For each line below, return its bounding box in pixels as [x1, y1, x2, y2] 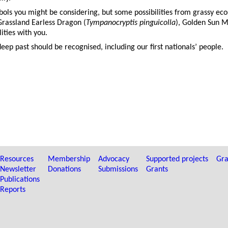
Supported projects [146, 155, 209, 163]
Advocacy [98, 155, 130, 163]
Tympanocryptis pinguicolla [86, 18, 176, 27]
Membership [48, 155, 91, 163]
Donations [48, 165, 81, 174]
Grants [146, 165, 168, 174]
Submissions [98, 165, 138, 174]
